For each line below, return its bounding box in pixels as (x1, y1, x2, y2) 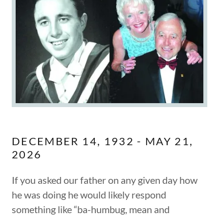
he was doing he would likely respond (12, 188, 166, 200)
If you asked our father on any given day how (12, 174, 197, 186)
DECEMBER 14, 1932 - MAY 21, (12, 134, 194, 148)
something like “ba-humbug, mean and (12, 203, 170, 215)
